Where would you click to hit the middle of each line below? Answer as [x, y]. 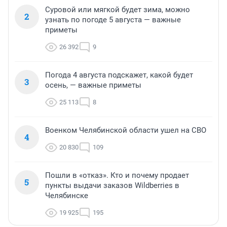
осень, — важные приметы [93, 85]
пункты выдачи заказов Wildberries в [112, 185]
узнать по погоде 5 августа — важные [113, 20]
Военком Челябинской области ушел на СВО [126, 130]
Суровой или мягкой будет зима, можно [118, 9]
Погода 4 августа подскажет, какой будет [119, 75]
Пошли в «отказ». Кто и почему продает [117, 175]
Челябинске [67, 195]
